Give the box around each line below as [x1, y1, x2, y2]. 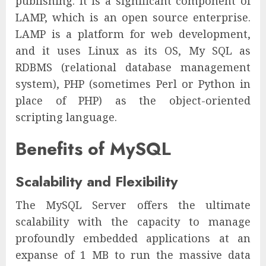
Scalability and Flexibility [15, 171, 178, 192]
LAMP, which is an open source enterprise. [15, 10, 251, 25]
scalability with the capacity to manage [15, 214, 251, 229]
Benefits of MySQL [15, 136, 171, 162]
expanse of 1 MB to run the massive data [15, 248, 251, 262]
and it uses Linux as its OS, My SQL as [15, 43, 251, 58]
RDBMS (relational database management [15, 60, 251, 75]
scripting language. [15, 110, 117, 125]
